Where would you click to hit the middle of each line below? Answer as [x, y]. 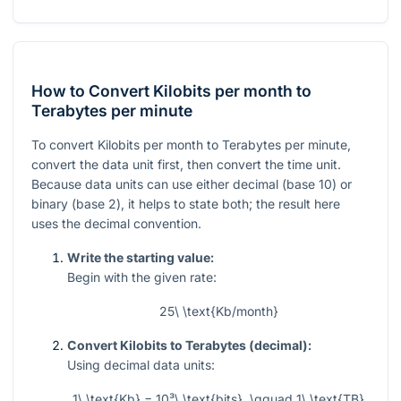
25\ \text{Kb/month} [218, 311]
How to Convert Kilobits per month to [171, 91]
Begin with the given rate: [142, 277]
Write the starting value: [141, 258]
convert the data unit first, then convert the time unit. [186, 165]
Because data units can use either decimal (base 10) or [192, 184]
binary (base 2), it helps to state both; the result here [186, 204]
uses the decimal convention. [116, 224]
